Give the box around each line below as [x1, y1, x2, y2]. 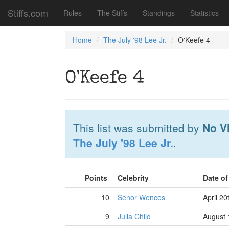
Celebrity [118, 173, 151, 183]
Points [85, 173, 109, 183]
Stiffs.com [8, 6, 48, 19]
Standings [143, 8, 175, 18]
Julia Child [118, 211, 151, 221]
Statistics [190, 8, 219, 18]
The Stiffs [97, 8, 127, 18]
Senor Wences [118, 192, 165, 202]
